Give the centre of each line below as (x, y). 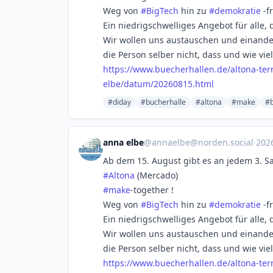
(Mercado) (156, 175)
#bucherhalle (163, 102)
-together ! (152, 190)
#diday (119, 102)
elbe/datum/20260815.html (158, 84)
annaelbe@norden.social (203, 142)
